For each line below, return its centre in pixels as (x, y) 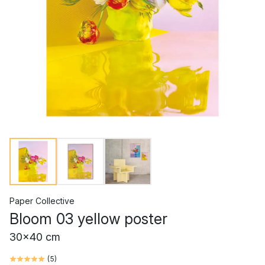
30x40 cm (35, 237)
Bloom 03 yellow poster (88, 219)
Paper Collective (42, 201)
